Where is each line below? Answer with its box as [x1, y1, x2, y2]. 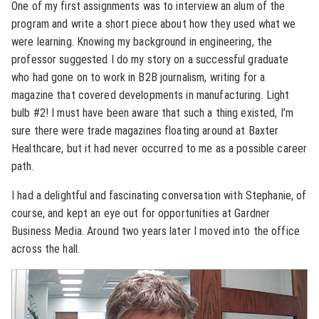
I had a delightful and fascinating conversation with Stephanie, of [11, 189, 307, 202]
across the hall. [11, 242, 80, 256]
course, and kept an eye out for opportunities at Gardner [11, 206, 271, 220]
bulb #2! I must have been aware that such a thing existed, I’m [11, 106, 293, 120]
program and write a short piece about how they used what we [11, 17, 296, 31]
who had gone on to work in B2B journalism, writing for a [11, 70, 266, 84]
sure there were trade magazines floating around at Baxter [11, 124, 279, 137]
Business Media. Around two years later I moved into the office [11, 224, 300, 238]
